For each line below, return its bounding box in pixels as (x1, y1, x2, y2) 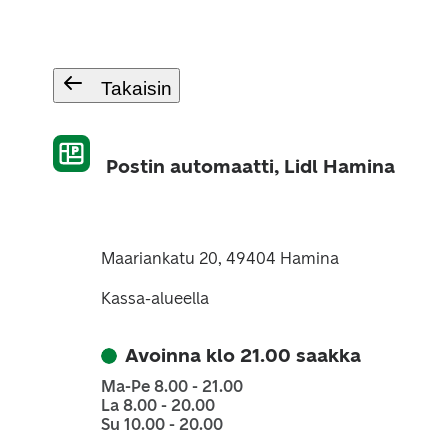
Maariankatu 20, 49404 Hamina (100, 249, 339, 268)
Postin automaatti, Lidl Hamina (105, 155, 395, 178)
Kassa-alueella (100, 289, 209, 308)
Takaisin (100, 78, 172, 99)
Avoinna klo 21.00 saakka (124, 344, 361, 367)
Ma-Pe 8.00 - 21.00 (100, 377, 243, 396)
